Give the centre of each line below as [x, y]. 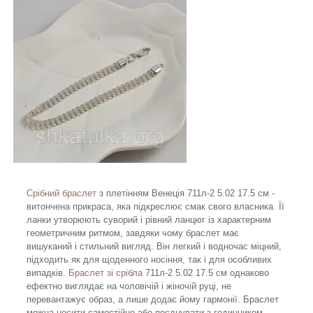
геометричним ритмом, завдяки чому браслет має [133, 233]
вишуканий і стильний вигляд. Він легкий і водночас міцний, [154, 247]
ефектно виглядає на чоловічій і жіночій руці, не [129, 286]
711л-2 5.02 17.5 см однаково [206, 273]
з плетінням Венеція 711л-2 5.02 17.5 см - [185, 194]
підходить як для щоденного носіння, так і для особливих [149, 260]
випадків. [48, 273]
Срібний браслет [61, 194]
